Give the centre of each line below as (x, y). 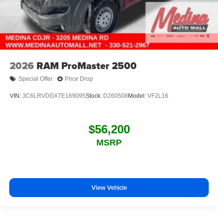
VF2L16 (158, 96)
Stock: (94, 96)
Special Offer (36, 79)
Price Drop (79, 79)
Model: (138, 96)
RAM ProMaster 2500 (87, 65)
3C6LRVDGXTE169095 (54, 96)
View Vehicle (109, 187)
